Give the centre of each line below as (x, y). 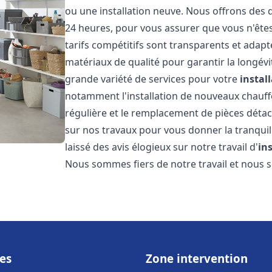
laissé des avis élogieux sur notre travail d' (162, 147)
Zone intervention (197, 258)
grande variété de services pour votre (153, 79)
